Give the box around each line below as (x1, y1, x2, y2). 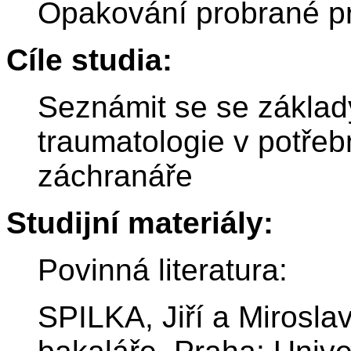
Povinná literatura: (38, 253, 288, 288)
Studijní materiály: (6, 206, 273, 241)
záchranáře (38, 159, 193, 194)
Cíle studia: (6, 43, 172, 78)
